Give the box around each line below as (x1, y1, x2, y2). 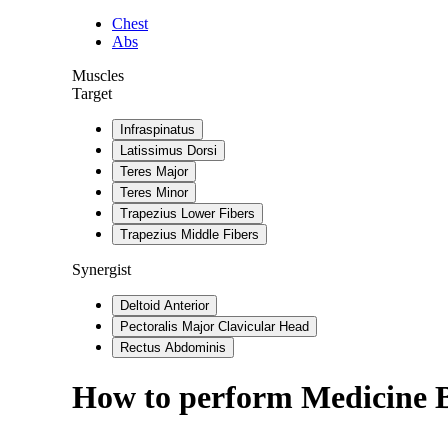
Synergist (72, 261, 131, 278)
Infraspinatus (120, 122, 195, 137)
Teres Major (120, 164, 188, 179)
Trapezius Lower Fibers (120, 206, 255, 221)
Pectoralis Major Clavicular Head (120, 319, 309, 334)
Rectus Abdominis (120, 340, 226, 355)
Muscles (72, 67, 124, 84)
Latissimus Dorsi (120, 143, 217, 158)
